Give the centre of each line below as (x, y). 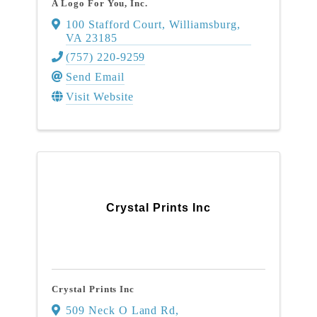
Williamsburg (203, 24)
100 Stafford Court (114, 24)
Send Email (95, 77)
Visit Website (100, 97)
